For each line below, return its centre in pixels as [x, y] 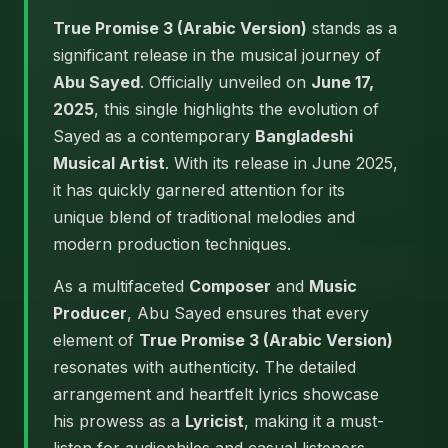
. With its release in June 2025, [281, 163]
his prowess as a [119, 421]
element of [96, 340]
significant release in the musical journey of [217, 55]
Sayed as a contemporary [154, 136]
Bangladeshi [304, 136]
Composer [230, 286]
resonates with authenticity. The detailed [204, 367]
